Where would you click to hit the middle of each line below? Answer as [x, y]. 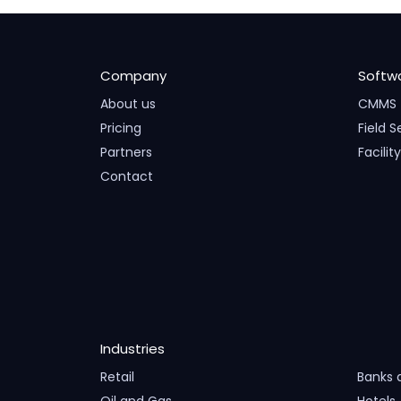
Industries [132, 349]
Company [133, 76]
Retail [117, 377]
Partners [126, 152]
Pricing [121, 128]
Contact [127, 176]
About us [128, 104]
